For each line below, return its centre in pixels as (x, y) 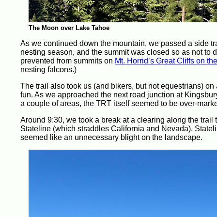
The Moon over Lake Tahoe (69, 28)
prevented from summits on (68, 61)
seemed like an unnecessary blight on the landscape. (111, 137)
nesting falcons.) (48, 70)
